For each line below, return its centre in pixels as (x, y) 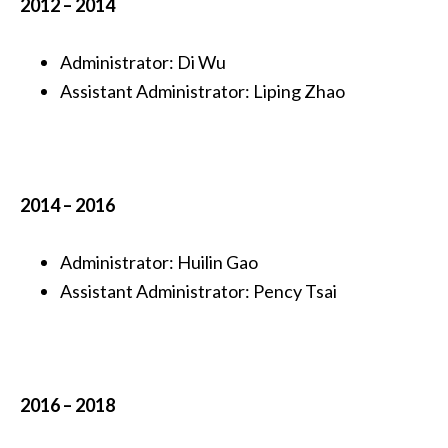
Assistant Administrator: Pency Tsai (198, 291)
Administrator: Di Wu (143, 62)
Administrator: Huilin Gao (159, 262)
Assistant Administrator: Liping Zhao (202, 91)
